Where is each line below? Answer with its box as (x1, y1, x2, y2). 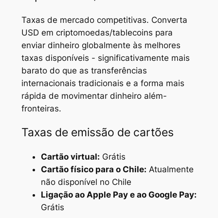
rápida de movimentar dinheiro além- (21, 91, 167, 101)
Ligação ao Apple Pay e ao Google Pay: (40, 190, 197, 200)
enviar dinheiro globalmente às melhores (21, 40, 181, 50)
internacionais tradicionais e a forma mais (21, 78, 184, 88)
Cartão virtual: (40, 152, 100, 162)
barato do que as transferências (21, 65, 147, 75)
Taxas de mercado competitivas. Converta (21, 15, 187, 25)
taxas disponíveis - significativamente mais (21, 53, 190, 63)
